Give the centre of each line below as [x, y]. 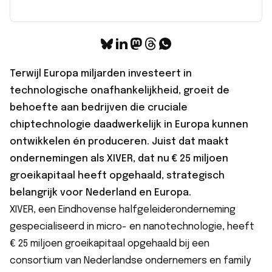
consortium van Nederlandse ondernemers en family [130, 260]
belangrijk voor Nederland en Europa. [100, 192]
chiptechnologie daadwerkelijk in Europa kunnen [129, 124]
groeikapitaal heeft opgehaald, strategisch [117, 175]
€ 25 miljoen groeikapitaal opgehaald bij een [110, 243]
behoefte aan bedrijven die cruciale [99, 107]
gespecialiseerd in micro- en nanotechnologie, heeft [132, 226]
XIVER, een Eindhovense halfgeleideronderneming [123, 209]
